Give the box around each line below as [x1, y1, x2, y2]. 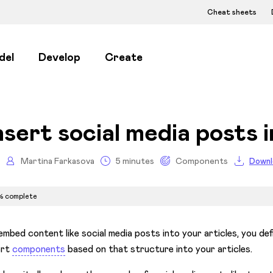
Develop [38, 50, 80, 65]
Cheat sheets [207, 7, 257, 17]
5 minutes [115, 155, 154, 166]
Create [105, 50, 143, 65]
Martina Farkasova [20, 155, 94, 166]
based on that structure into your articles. [65, 242, 253, 255]
